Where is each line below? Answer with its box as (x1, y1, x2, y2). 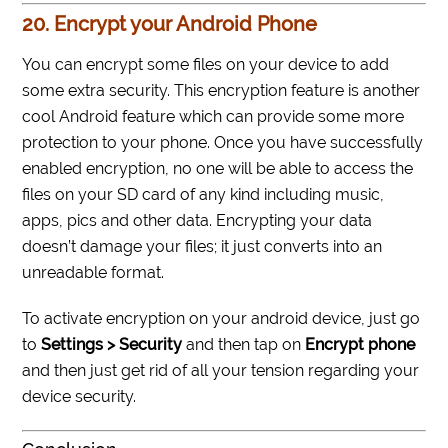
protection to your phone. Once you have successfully (22, 133, 424, 153)
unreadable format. (22, 263, 165, 283)
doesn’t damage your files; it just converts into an (22, 237, 383, 257)
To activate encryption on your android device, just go (22, 309, 421, 329)
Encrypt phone (305, 335, 416, 355)
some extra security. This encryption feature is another (22, 81, 421, 101)
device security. (22, 387, 137, 407)
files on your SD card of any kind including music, (22, 185, 385, 205)
